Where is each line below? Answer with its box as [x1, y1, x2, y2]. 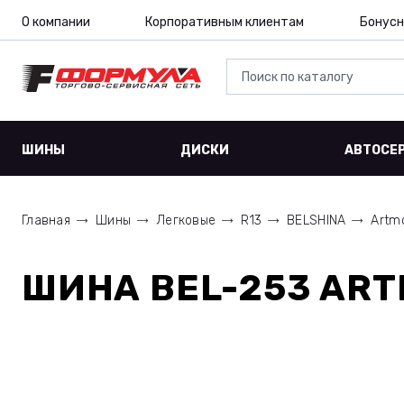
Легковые [156, 213, 216, 228]
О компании [22, 14, 90, 30]
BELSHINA [287, 213, 346, 228]
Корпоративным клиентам [145, 14, 305, 30]
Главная [22, 213, 70, 228]
